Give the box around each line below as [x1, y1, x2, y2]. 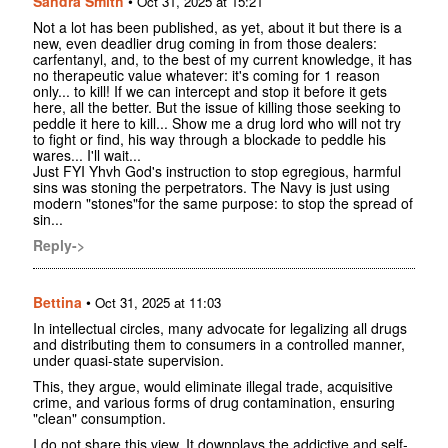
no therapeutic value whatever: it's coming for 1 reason [33, 64, 380, 85]
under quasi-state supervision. [33, 349, 224, 370]
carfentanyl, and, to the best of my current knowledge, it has [33, 48, 412, 69]
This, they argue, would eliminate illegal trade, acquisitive [33, 375, 393, 396]
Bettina [33, 291, 82, 312]
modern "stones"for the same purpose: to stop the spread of [33, 192, 413, 213]
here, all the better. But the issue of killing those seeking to [33, 96, 401, 117]
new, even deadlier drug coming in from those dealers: [33, 32, 377, 53]
